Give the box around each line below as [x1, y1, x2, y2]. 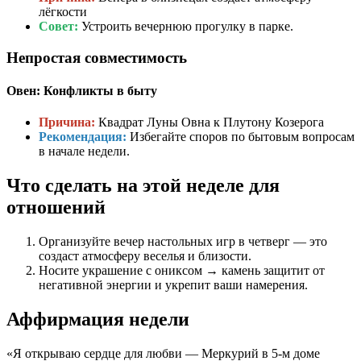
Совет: [39, 19, 78, 34]
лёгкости [39, 5, 87, 19]
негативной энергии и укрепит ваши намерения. [39, 278, 308, 293]
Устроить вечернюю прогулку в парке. [78, 19, 293, 34]
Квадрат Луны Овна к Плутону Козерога [95, 115, 324, 130]
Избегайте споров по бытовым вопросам [127, 130, 355, 144]
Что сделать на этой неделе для [6, 175, 280, 197]
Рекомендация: [39, 130, 127, 144]
